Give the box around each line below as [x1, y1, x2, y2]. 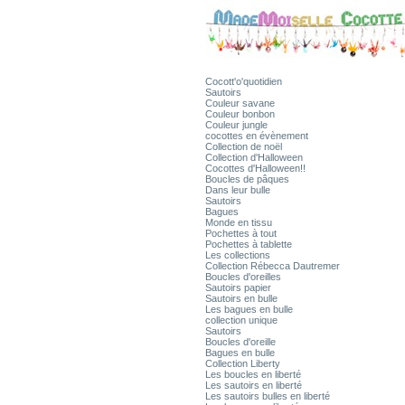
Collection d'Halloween [205, 152, 303, 163]
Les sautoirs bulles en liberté [205, 391, 330, 401]
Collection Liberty [205, 358, 280, 369]
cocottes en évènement [205, 130, 308, 141]
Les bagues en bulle [205, 304, 293, 315]
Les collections [205, 250, 270, 260]
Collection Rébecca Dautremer [205, 260, 340, 271]
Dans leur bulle [205, 184, 270, 195]
